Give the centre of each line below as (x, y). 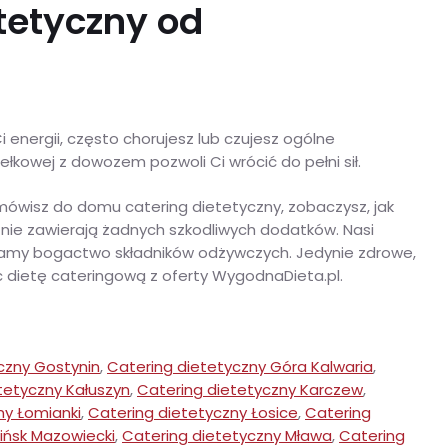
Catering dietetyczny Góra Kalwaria (240, 367)
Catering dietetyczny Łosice (193, 413)
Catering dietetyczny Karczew (250, 390)
